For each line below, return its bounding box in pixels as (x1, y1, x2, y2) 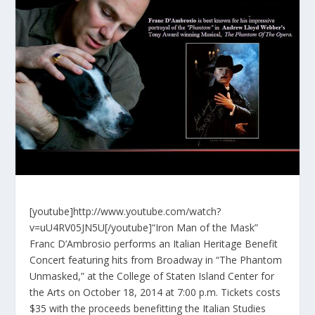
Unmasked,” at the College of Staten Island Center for (30, 269, 275, 283)
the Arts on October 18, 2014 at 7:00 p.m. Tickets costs (30, 285, 281, 300)
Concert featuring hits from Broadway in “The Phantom (30, 253, 283, 267)
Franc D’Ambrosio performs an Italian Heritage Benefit (30, 237, 278, 251)
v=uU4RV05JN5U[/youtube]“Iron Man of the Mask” (30, 221, 259, 235)
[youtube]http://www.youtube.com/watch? (30, 205, 221, 219)
